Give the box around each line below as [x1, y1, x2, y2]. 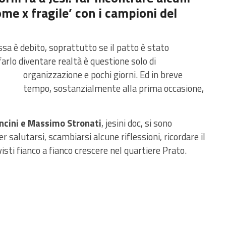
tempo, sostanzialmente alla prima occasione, [23, 81, 204, 96]
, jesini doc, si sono [101, 116, 172, 131]
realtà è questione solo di [58, 54, 156, 69]
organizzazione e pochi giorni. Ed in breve [23, 68, 183, 82]
